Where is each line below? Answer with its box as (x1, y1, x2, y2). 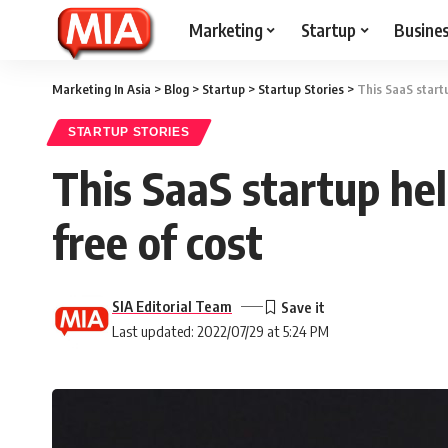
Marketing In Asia (52, 81, 151, 97)
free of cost (52, 214, 263, 270)
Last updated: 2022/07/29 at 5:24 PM (112, 322, 329, 340)
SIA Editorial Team (112, 297, 232, 315)
